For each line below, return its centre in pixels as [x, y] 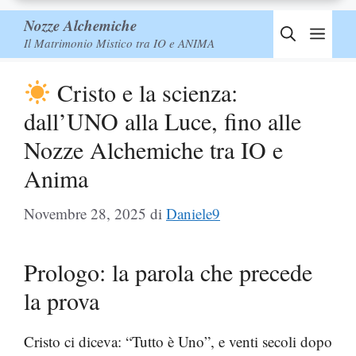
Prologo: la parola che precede [168, 271]
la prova [62, 300]
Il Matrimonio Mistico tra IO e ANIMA [119, 43]
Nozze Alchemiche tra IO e [153, 149]
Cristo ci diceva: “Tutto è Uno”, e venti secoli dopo [178, 341]
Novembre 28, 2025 [85, 213]
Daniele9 [193, 213]
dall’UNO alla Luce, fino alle [163, 121]
